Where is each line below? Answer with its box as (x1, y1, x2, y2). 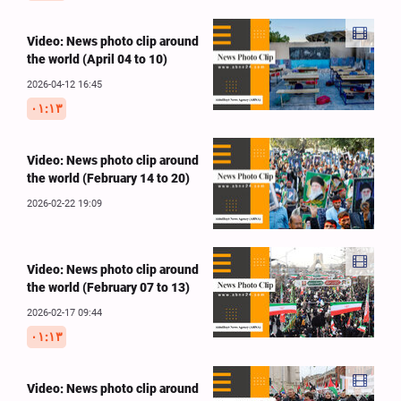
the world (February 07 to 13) (27, 279, 190, 294)
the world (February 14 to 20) (27, 171, 190, 186)
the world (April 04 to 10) (27, 52, 167, 67)
